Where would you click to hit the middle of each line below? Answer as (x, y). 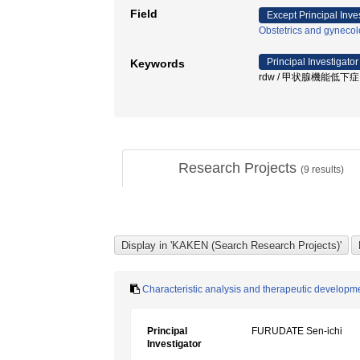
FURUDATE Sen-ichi (297, 331)
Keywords (157, 63)
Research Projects (239, 168)
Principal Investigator (313, 62)
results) (326, 170)
